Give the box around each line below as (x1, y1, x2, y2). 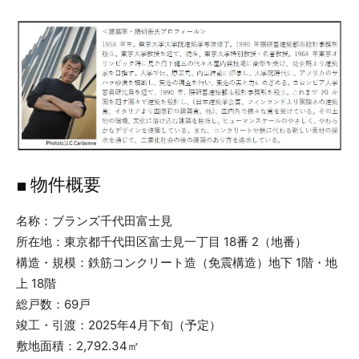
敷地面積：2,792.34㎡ (16, 338, 139, 354)
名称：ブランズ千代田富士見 (16, 213, 172, 229)
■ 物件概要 (16, 175, 101, 196)
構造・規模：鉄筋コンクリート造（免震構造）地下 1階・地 (16, 255, 337, 271)
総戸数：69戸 (16, 296, 91, 313)
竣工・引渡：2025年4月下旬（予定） (16, 317, 221, 333)
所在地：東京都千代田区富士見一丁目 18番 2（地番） (16, 234, 307, 250)
